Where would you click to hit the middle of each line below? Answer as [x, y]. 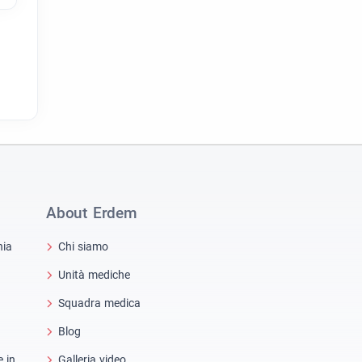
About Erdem [92, 213]
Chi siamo [83, 246]
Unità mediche [94, 274]
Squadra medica [99, 303]
